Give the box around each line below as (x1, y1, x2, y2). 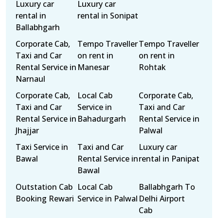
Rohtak (139, 62, 166, 73)
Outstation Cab (16, 182, 73, 192)
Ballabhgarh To (139, 182, 196, 192)
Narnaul (16, 73, 45, 84)
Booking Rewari (16, 193, 74, 204)
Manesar (77, 62, 109, 73)
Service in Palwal (77, 193, 138, 204)
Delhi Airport (139, 193, 185, 204)
